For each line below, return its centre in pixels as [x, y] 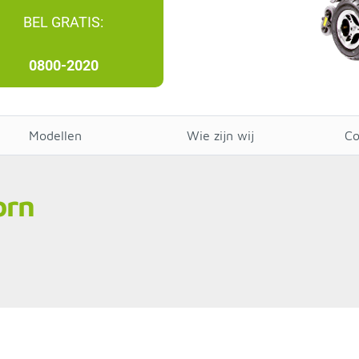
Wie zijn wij [220, 135]
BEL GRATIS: [63, 22]
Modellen [55, 135]
